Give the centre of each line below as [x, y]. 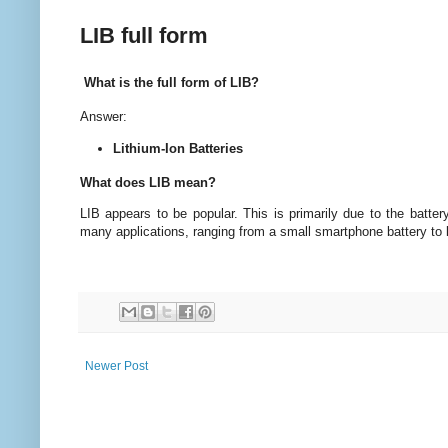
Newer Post [116, 366]
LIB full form [144, 35]
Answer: [103, 117]
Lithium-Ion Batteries [178, 148]
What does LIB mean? [148, 182]
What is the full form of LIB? [169, 83]
